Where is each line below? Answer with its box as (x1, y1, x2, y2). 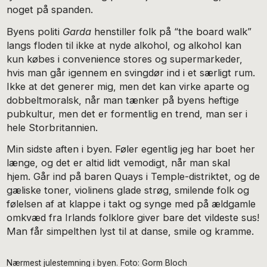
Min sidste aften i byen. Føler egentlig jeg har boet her (7, 143, 256, 156)
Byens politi (7, 25, 63, 38)
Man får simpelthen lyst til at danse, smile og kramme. (7, 225, 254, 238)
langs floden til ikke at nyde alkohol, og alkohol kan (7, 39, 242, 51)
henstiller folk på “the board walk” (91, 25, 252, 38)
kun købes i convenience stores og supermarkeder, (7, 52, 243, 65)
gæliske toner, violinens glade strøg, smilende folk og (7, 184, 250, 197)
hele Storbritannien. (7, 121, 98, 133)
